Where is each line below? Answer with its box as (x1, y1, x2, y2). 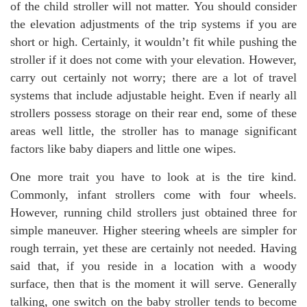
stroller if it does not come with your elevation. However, (10, 53, 297, 66)
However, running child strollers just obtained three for (10, 206, 297, 219)
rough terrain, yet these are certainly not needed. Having (10, 241, 297, 255)
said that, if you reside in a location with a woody (10, 259, 297, 273)
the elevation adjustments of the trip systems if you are (10, 17, 297, 31)
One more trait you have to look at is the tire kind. (10, 170, 297, 184)
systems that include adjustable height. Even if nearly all (10, 88, 297, 102)
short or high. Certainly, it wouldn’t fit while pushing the (10, 35, 297, 49)
